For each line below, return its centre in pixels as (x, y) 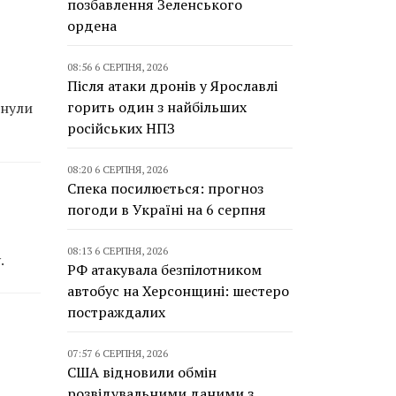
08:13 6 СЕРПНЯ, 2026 (118, 251)
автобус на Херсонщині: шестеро (178, 291)
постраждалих (116, 312)
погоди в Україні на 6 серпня (167, 209)
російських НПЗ (121, 128)
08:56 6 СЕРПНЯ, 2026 (118, 67)
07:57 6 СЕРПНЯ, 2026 (118, 353)
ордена (92, 26)
